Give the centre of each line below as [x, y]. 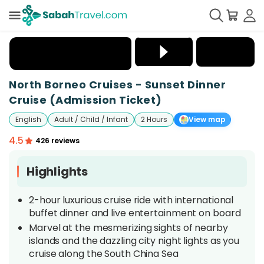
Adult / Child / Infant [91, 119]
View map [207, 119]
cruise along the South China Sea [105, 254]
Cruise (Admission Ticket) [85, 100]
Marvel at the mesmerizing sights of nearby [128, 228]
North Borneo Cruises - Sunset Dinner [117, 85]
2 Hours [154, 119]
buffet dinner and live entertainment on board [136, 213]
